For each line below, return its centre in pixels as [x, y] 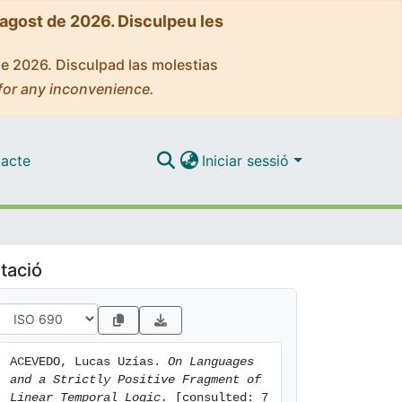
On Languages [211, 362]
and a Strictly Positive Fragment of [135, 380]
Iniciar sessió [248, 160]
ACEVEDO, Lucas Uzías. [89, 362]
